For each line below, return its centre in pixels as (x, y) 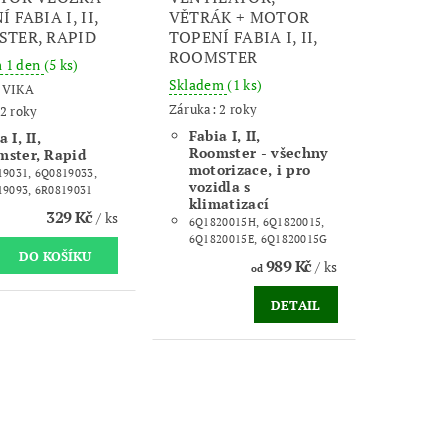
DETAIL (295, 304)
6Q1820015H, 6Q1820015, (256, 221)
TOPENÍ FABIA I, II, (243, 37)
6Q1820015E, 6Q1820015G (258, 238)
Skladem (198, 85)
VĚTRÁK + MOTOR (239, 17)
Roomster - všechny (258, 152)
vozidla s (219, 186)
